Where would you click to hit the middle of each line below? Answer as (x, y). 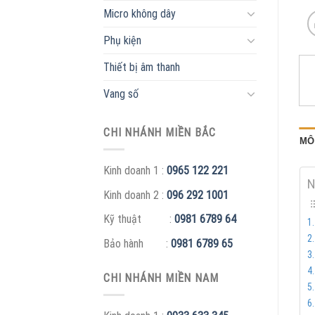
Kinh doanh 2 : (135, 195)
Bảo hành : (137, 243)
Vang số (121, 94)
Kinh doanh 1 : (135, 171)
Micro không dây (140, 13)
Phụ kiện (122, 40)
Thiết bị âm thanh (142, 67)
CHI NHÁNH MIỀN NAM (161, 278)
